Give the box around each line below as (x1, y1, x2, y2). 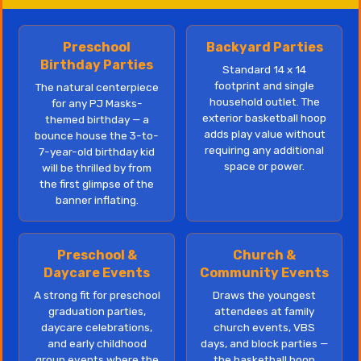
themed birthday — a (44, 112, 149, 126)
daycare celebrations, (41, 320, 152, 334)
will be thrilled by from (42, 160, 151, 174)
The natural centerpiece (35, 80, 159, 93)
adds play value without (203, 127, 326, 140)
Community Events (200, 264, 329, 280)
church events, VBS (214, 320, 315, 334)
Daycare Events (44, 264, 150, 280)
